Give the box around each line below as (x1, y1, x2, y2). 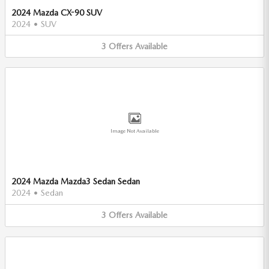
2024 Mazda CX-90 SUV (11, 7, 102, 17)
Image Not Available (110, 128, 159, 134)
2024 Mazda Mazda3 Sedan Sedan (11, 177, 140, 187)
